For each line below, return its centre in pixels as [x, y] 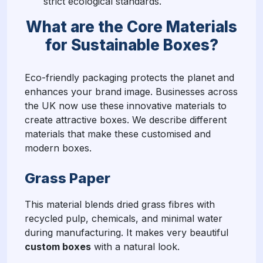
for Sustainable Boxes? [131, 45]
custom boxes [58, 246]
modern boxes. [58, 148]
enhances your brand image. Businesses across [131, 91]
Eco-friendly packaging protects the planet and [129, 77]
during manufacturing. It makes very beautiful [127, 232]
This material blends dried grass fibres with [120, 204]
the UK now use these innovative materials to [126, 105]
